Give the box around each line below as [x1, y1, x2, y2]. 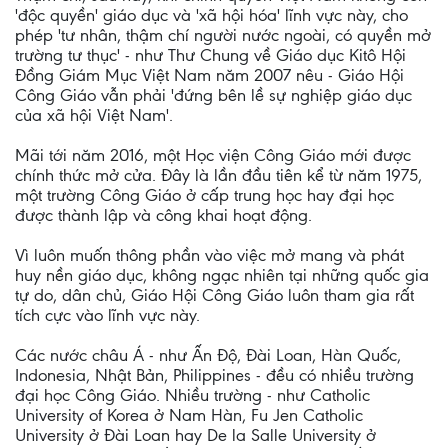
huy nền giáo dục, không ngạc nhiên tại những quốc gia [15, 265, 429, 285]
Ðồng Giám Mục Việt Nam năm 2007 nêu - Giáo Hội [15, 65, 404, 85]
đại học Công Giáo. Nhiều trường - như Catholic [15, 385, 370, 405]
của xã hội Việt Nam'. [15, 105, 173, 125]
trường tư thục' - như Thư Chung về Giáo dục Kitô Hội [15, 45, 406, 65]
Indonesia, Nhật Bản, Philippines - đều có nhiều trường [15, 365, 414, 385]
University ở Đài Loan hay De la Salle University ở [15, 425, 376, 445]
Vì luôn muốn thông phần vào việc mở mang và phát [15, 245, 404, 265]
